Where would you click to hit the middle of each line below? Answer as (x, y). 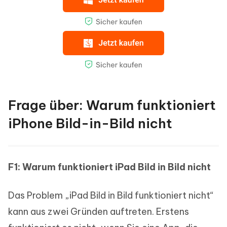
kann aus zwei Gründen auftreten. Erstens (99, 212)
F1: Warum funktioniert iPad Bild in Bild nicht (109, 167)
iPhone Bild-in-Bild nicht (90, 124)
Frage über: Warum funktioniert (112, 105)
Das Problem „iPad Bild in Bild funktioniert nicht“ (111, 196)
